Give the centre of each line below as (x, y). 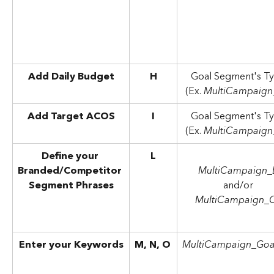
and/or (239, 185)
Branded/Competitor (71, 170)
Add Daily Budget (71, 76)
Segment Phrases (71, 185)
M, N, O (153, 244)
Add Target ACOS (71, 116)
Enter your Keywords (71, 244)
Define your (71, 156)
